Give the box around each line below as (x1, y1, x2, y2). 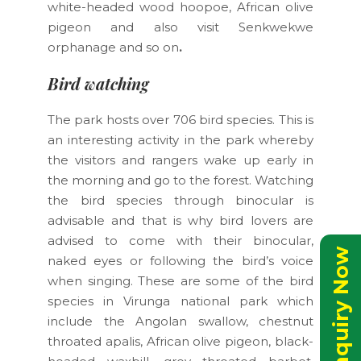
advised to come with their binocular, (48, 232, 313, 248)
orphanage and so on (48, 39, 179, 55)
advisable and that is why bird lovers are (48, 212, 313, 228)
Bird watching (48, 72, 148, 94)
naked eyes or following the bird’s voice (48, 252, 313, 268)
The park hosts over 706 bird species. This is (48, 111, 313, 127)
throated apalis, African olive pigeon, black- (48, 333, 313, 349)
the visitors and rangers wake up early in (48, 151, 313, 168)
